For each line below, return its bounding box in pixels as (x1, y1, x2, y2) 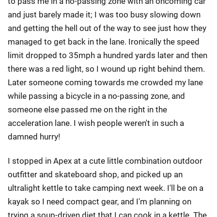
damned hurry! (8, 132, 60, 141)
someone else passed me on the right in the (8, 105, 167, 114)
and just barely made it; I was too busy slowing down (8, 10, 201, 19)
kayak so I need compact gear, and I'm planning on (8, 197, 191, 206)
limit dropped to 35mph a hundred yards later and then (8, 50, 207, 60)
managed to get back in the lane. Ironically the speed (8, 37, 200, 46)
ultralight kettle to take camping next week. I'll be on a (8, 183, 203, 193)
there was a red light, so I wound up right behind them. (8, 64, 205, 74)
